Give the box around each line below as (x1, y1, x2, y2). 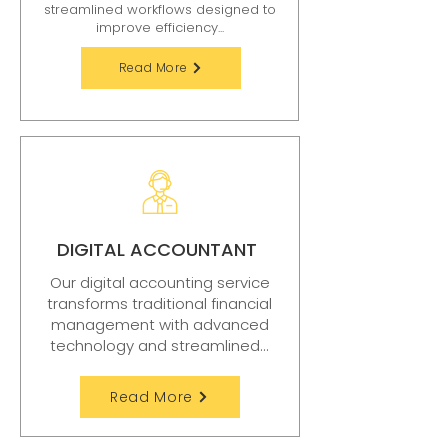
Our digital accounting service (49, 272, 270, 293)
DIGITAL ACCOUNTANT (57, 237, 262, 262)
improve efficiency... (96, 18, 224, 37)
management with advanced (50, 314, 269, 335)
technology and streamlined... (50, 335, 269, 356)
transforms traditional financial (47, 293, 272, 314)
